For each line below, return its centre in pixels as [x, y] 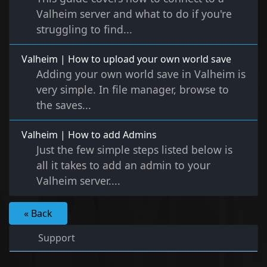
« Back [38, 214]
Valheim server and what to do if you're [134, 14]
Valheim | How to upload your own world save [126, 59]
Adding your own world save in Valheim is [141, 74]
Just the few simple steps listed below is [134, 150]
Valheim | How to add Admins [89, 135]
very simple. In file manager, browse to [133, 90]
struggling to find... [84, 30]
